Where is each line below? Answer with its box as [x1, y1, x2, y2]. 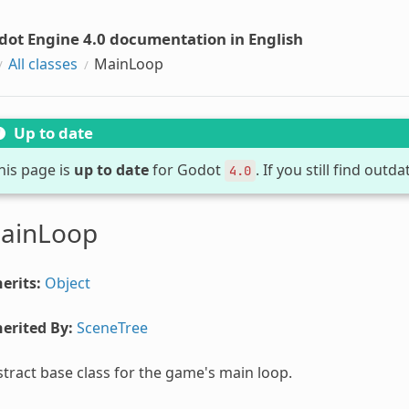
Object [44, 272, 90, 293]
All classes [7, 53, 78, 74]
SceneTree [76, 317, 148, 338]
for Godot [148, 159, 225, 180]
